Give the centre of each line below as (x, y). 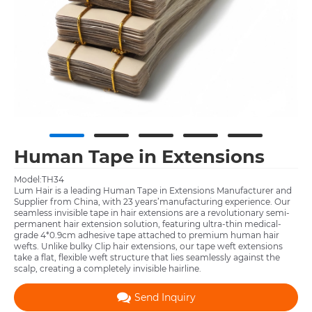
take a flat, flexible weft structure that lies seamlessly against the (147, 258)
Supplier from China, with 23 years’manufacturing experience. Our (152, 202)
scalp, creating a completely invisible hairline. (108, 269)
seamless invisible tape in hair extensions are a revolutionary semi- (152, 213)
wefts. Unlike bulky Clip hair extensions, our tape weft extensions (148, 247)
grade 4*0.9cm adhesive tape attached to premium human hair (147, 235)
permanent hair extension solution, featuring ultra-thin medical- (148, 224)
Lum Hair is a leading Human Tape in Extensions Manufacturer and (153, 191)
